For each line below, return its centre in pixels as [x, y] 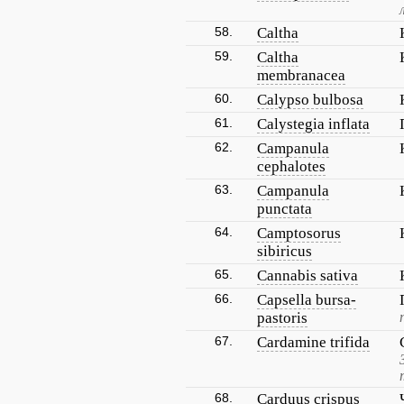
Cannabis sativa [308, 275]
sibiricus [285, 251]
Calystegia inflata [313, 124]
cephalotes [291, 166]
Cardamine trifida [313, 342]
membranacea [301, 75]
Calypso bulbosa [310, 100]
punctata [285, 209]
